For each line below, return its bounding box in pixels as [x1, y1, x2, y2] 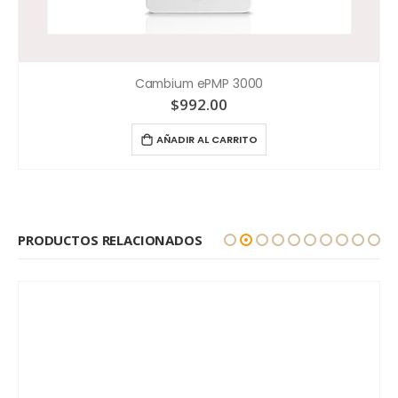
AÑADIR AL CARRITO [155, 131, 258, 147]
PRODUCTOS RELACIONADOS [18, 230, 203, 249]
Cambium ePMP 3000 [134, 75, 264, 93]
